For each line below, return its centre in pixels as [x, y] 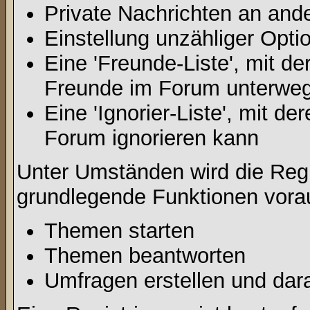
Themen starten [119, 231]
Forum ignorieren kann [152, 138]
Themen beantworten [145, 256]
